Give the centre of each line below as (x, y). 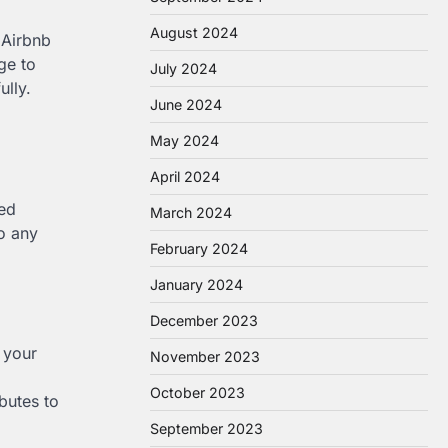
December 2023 (204, 320)
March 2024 (191, 212)
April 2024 (185, 176)
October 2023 (197, 392)
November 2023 (205, 356)
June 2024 (186, 104)
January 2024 (196, 284)
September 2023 (206, 428)
